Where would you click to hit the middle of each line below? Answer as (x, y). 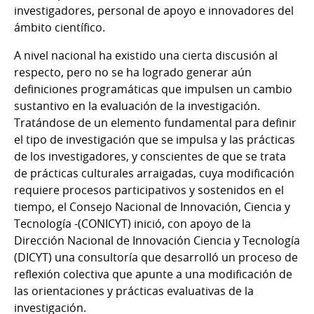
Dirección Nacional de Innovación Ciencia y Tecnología (157, 240)
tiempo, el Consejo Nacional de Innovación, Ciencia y (152, 206)
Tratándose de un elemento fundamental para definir (155, 122)
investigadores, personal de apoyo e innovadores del (154, 10)
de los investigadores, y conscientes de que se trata (150, 156)
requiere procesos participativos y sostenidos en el (149, 190)
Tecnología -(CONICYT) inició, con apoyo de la (132, 223)
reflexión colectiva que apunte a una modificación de (153, 274)
